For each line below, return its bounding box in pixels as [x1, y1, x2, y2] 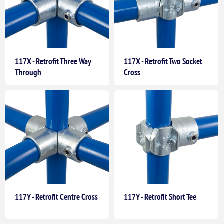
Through [15, 67, 42, 78]
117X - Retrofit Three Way [15, 56, 91, 67]
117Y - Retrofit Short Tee [124, 191, 196, 203]
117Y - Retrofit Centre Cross [15, 191, 98, 203]
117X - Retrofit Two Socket [124, 56, 202, 67]
